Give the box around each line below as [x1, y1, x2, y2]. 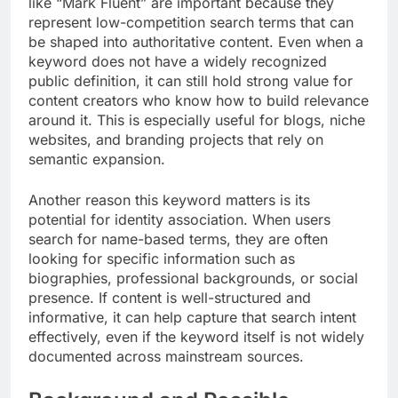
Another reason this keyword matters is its [28, 190, 310, 209]
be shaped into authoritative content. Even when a [28, 32, 363, 51]
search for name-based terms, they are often [28, 229, 328, 248]
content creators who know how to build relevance [28, 91, 369, 109]
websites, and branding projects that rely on [28, 130, 323, 148]
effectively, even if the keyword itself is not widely [28, 327, 364, 346]
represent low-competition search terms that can [28, 12, 354, 31]
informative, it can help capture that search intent [28, 307, 356, 326]
